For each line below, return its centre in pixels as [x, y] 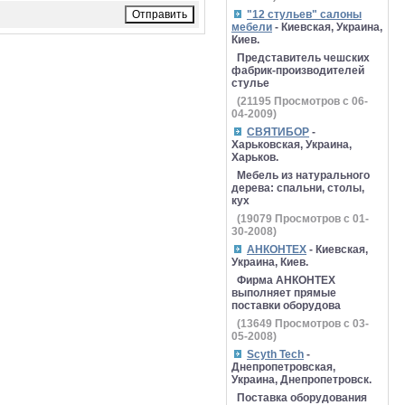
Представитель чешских [303, 58]
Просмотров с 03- [320, 324]
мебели [252, 27]
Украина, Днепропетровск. [301, 380]
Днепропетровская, [283, 367]
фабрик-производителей [298, 71]
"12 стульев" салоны [304, 14]
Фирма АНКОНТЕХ [286, 280]
